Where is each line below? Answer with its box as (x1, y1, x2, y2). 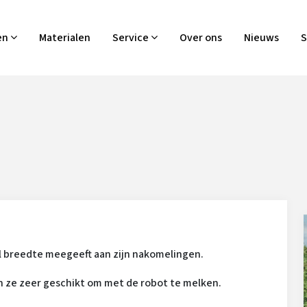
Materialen (38, 30, 90, 45)
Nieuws (243, 30, 279, 45)
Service (112, 30, 151, 45)
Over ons (179, 30, 222, 45)
